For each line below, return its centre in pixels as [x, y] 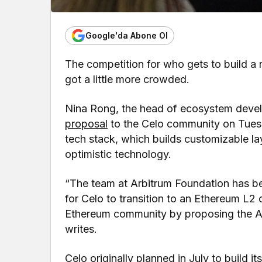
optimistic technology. [118, 154]
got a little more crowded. [127, 79]
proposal [86, 123]
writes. [81, 229]
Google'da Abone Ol [127, 36]
